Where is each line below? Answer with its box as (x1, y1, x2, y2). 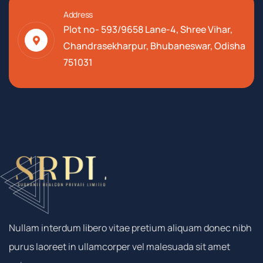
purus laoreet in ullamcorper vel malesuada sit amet (9, 240, 230, 253)
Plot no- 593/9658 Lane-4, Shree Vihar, (63, 23, 232, 36)
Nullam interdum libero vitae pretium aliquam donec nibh (9, 221, 252, 234)
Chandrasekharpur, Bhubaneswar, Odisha (63, 39, 245, 53)
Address (63, 9, 93, 21)
